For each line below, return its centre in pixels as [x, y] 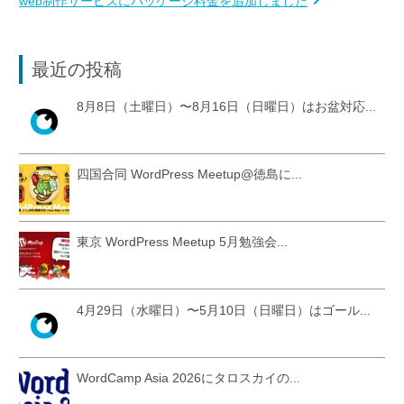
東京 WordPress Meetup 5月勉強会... [182, 242]
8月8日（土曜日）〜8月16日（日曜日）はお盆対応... [226, 106]
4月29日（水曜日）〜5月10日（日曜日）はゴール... [224, 310]
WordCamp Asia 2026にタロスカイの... [188, 377]
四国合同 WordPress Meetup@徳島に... [189, 174]
